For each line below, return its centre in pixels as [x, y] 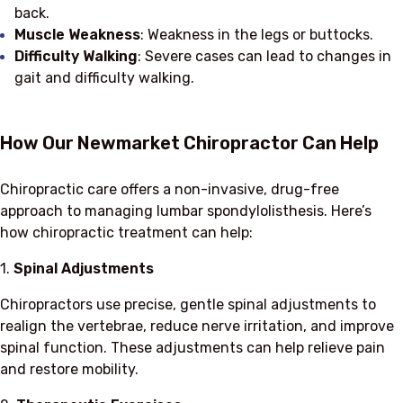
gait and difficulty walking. [104, 77]
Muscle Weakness [77, 34]
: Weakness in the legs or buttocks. [257, 34]
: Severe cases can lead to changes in [264, 56]
